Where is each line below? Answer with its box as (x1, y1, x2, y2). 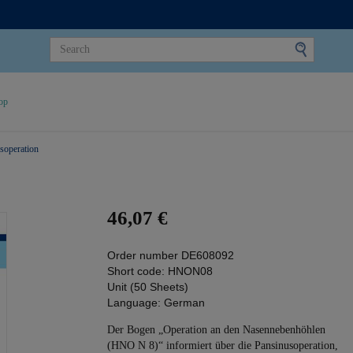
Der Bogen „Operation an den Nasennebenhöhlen (107, 324, 325, 336)
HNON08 (168, 265, 213, 277)
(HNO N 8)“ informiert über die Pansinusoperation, (107, 340, 338, 351)
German (164, 296, 205, 309)
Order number (107, 249, 181, 262)
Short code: (107, 265, 165, 277)
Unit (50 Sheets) (107, 281, 188, 293)
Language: (107, 296, 161, 309)
